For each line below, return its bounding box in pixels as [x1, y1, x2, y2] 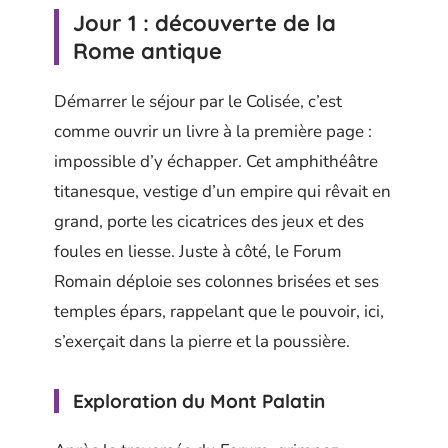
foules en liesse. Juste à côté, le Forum [54, 240, 342, 263]
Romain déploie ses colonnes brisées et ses [54, 270, 379, 293]
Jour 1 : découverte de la [73, 8, 336, 37]
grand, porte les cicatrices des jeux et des [54, 210, 364, 233]
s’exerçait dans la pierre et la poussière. [54, 330, 350, 353]
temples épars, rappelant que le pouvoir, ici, [54, 300, 384, 323]
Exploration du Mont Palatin [73, 389, 325, 413]
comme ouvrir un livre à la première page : [54, 120, 372, 143]
